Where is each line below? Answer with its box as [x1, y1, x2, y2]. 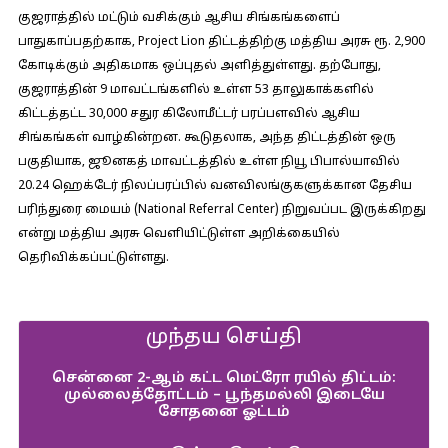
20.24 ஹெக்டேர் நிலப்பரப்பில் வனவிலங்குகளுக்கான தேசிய [17, 179, 412, 193]
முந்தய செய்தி [146, 326, 302, 350]
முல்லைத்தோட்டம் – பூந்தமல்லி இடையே [63, 387, 385, 404]
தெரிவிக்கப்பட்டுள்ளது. [17, 251, 169, 265]
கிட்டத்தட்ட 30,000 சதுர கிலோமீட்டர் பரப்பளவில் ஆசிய [17, 107, 360, 121]
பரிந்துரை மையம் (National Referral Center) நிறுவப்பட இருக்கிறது [17, 203, 426, 217]
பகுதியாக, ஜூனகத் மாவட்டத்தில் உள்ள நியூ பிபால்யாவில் [17, 155, 400, 169]
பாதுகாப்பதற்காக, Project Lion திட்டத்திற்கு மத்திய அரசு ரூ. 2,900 [17, 35, 425, 49]
